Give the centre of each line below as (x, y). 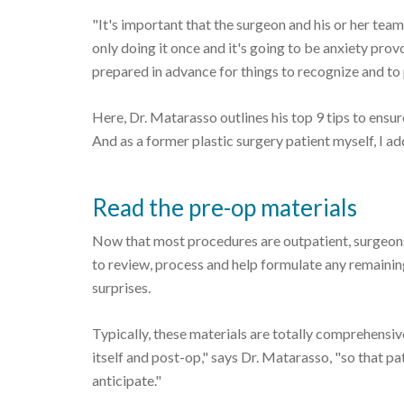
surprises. (121, 287)
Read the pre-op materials (225, 207)
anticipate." (127, 380)
